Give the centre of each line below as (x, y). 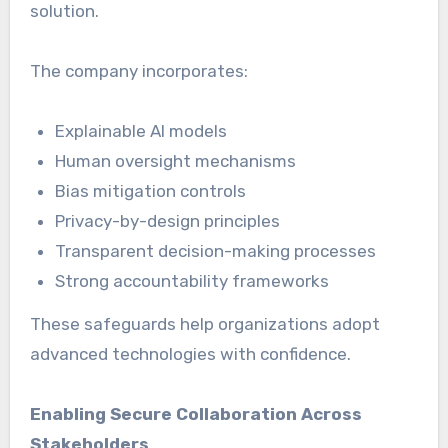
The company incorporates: (138, 70)
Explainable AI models (141, 130)
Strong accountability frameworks (192, 280)
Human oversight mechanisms (176, 160)
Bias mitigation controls (151, 190)
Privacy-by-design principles (168, 220)
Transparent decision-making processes (216, 250)
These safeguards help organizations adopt (204, 323)
